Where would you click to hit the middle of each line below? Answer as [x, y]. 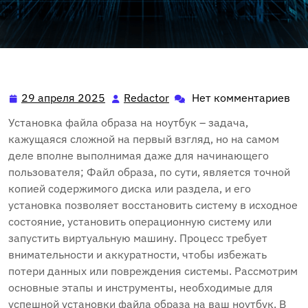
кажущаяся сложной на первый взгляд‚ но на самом [144, 139]
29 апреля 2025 [63, 98]
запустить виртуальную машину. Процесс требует [138, 238]
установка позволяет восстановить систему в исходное [153, 205]
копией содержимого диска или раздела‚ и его [130, 188]
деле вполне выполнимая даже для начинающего [139, 155]
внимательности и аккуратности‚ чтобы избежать [137, 254]
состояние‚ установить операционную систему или [140, 221]
